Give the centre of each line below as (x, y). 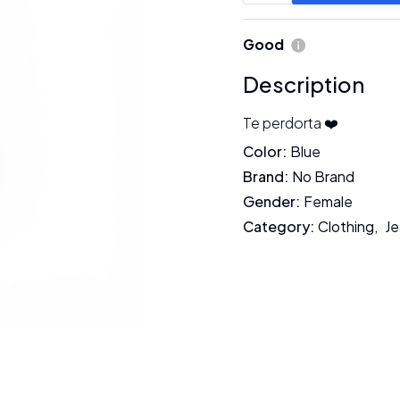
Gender (269, 201)
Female (328, 201)
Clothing (346, 226)
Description (304, 84)
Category (276, 226)
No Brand (323, 176)
